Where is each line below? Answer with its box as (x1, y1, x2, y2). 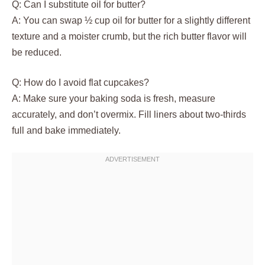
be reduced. (12, 47, 62, 58)
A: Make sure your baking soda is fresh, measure (12, 93, 215, 104)
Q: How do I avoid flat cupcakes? (12, 77, 149, 88)
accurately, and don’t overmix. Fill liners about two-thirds (12, 109, 246, 120)
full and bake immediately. (12, 125, 121, 136)
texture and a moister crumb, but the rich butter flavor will (12, 31, 247, 42)
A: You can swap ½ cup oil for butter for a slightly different (12, 15, 250, 26)
